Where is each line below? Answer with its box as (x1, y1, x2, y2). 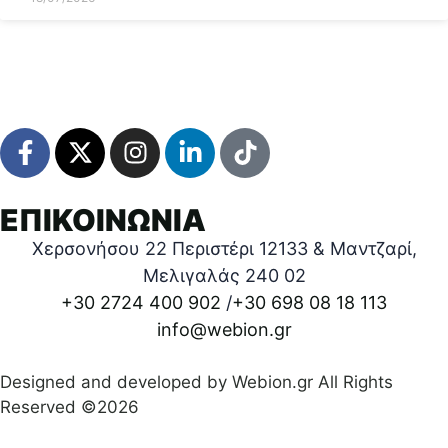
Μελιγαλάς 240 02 (142, 264, 306, 286)
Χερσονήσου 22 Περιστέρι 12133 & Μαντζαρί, (31, 237, 417, 259)
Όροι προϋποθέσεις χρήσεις (182, 421, 408, 442)
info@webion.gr (156, 318, 292, 340)
